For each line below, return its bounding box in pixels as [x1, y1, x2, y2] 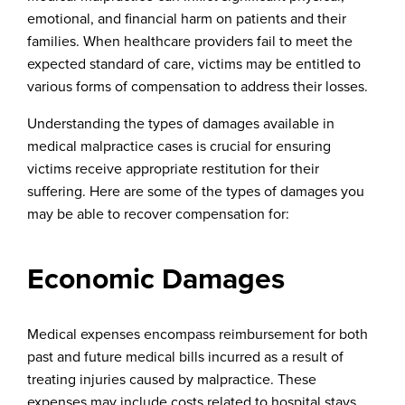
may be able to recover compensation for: [27, 202, 289, 224]
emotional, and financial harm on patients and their [27, 7, 346, 29]
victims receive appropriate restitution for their [27, 157, 319, 179]
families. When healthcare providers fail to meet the [27, 30, 353, 52]
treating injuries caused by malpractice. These [27, 368, 316, 390]
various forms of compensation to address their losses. [27, 75, 368, 97]
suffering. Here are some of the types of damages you [27, 180, 364, 202]
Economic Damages [27, 256, 285, 300]
